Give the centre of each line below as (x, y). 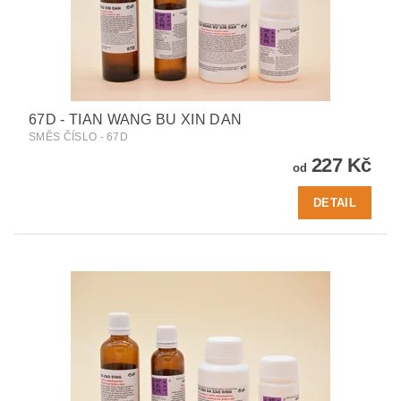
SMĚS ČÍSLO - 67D (79, 137)
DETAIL (335, 202)
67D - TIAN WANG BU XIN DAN (136, 119)
